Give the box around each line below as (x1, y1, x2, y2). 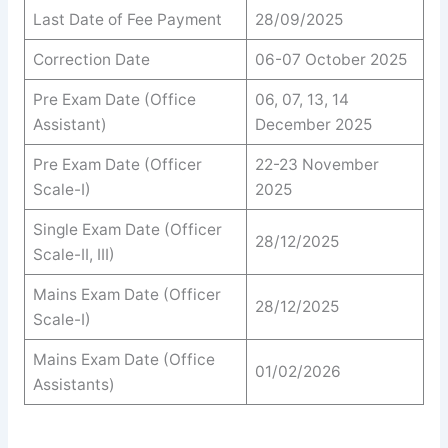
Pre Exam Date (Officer (32, 155, 202, 175)
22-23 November (254, 155, 379, 175)
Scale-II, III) (32, 245, 115, 265)
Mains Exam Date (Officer (32, 285, 221, 305)
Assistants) (32, 375, 115, 395)
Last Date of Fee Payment (32, 10, 222, 30)
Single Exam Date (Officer (32, 220, 222, 240)
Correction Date (32, 50, 150, 70)
